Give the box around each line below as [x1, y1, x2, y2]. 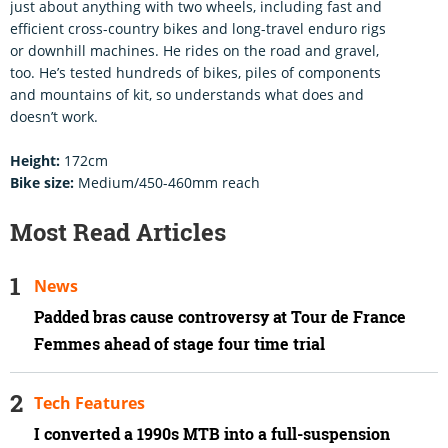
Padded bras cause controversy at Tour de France [34, 305, 406, 328]
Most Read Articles [10, 215, 226, 248]
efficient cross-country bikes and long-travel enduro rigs [10, 18, 386, 38]
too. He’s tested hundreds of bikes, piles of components [10, 62, 381, 82]
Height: [10, 150, 60, 170]
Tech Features [34, 392, 145, 415]
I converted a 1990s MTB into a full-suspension [34, 423, 390, 446]
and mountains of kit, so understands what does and [10, 84, 364, 104]
